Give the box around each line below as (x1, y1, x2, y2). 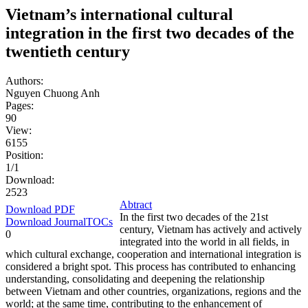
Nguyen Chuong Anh (5, 87, 100, 99)
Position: (5, 148, 43, 161)
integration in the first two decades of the (5, 23, 294, 42)
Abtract (120, 198, 152, 210)
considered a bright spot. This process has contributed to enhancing (5, 260, 296, 272)
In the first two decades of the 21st (120, 210, 268, 223)
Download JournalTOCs (5, 215, 113, 228)
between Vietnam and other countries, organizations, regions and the (5, 285, 301, 297)
